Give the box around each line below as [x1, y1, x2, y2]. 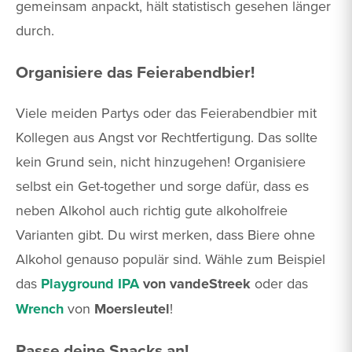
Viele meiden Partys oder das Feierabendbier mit [16, 102, 317, 123]
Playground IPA [41, 273, 139, 294]
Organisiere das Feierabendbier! [16, 59, 255, 84]
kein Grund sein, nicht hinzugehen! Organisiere [16, 151, 306, 171]
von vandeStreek [139, 273, 251, 294]
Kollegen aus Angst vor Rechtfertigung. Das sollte [16, 126, 317, 147]
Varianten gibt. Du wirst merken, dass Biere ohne [16, 224, 315, 244]
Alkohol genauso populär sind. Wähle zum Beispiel [16, 248, 325, 269]
